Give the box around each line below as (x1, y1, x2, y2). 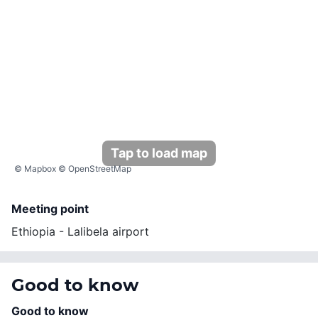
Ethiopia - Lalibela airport (11, 224, 149, 238)
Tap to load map (111, 145, 207, 160)
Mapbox (24, 163, 56, 174)
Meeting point (11, 201, 89, 216)
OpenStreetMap (68, 163, 131, 174)
